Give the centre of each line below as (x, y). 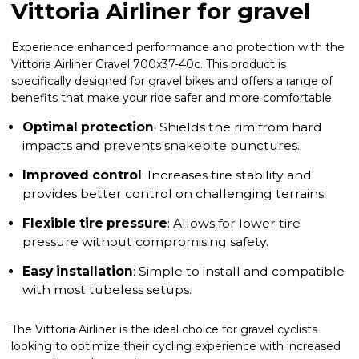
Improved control (82, 175)
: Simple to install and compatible (239, 271)
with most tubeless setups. (107, 289)
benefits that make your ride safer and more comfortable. (173, 97)
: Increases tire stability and (227, 175)
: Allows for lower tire (234, 223)
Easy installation (78, 271)
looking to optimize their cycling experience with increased (176, 346)
